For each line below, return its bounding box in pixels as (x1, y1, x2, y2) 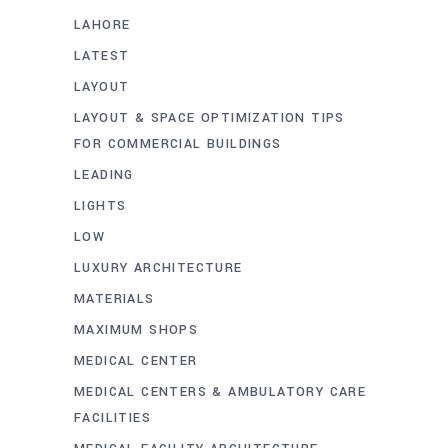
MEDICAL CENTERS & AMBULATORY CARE (74, 383, 367, 402)
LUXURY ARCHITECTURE (74, 259, 243, 278)
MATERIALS (74, 290, 155, 309)
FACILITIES (74, 409, 152, 428)
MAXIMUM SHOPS (74, 321, 199, 340)
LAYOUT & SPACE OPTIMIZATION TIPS (74, 109, 345, 128)
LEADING (74, 166, 134, 185)
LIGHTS (74, 197, 127, 216)
